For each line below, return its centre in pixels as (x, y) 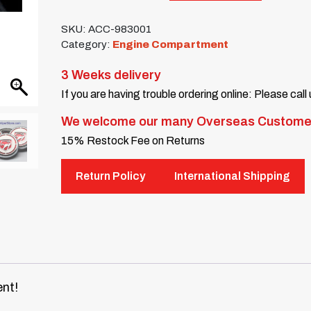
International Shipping (233, 176)
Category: (87, 45)
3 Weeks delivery (111, 75)
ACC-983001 (120, 30)
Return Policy (111, 176)
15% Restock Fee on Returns (133, 141)
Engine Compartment (171, 45)
